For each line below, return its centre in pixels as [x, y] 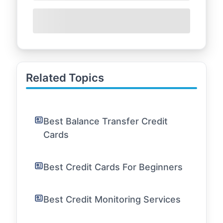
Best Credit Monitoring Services [112, 199]
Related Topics [65, 78]
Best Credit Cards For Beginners [113, 167]
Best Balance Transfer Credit [106, 121]
